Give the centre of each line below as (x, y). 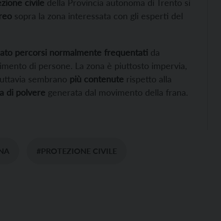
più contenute (97, 79)
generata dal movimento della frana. (117, 92)
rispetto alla (148, 79)
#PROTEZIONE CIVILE (77, 151)
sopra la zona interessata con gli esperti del (97, 16)
